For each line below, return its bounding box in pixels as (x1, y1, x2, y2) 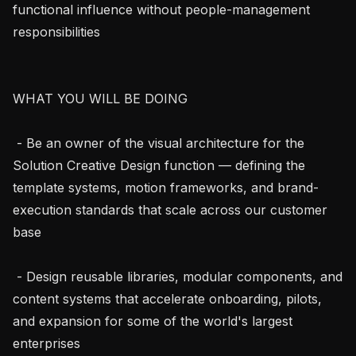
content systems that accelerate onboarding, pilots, (13, 290, 322, 307)
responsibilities (13, 23, 100, 40)
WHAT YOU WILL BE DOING (13, 90, 188, 106)
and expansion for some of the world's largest (13, 312, 292, 329)
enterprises (13, 335, 80, 351)
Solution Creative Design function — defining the (13, 157, 305, 173)
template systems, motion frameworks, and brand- (13, 179, 319, 195)
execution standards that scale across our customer (13, 201, 327, 218)
